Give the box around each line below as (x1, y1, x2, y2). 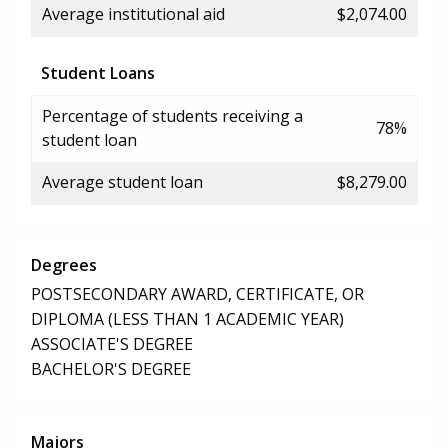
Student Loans (41, 61, 155, 84)
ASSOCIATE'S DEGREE (31, 333, 193, 356)
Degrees (31, 253, 97, 276)
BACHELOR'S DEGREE (31, 358, 191, 381)
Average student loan (42, 170, 203, 193)
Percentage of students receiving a (42, 104, 303, 127)
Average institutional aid (42, 2, 225, 25)
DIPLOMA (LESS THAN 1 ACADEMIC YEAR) (31, 308, 344, 331)
